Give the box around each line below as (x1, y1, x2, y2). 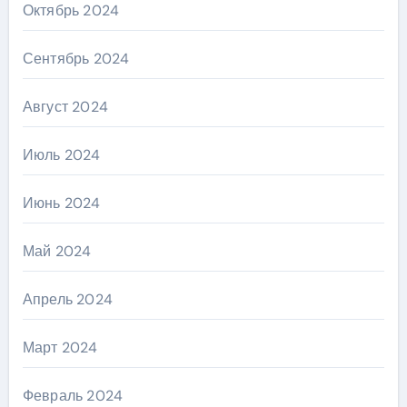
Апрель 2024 (22, 290, 113, 310)
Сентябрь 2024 (22, 49, 130, 69)
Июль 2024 (22, 145, 101, 165)
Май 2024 (22, 242, 92, 262)
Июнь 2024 (22, 194, 101, 213)
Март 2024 (22, 338, 98, 358)
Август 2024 (22, 97, 108, 117)
